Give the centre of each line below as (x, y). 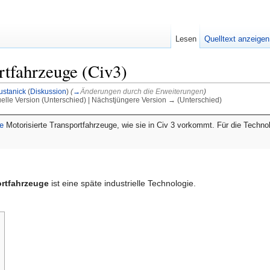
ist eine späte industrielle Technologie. (122, 183)
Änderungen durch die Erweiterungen (142, 92)
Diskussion (48, 92)
